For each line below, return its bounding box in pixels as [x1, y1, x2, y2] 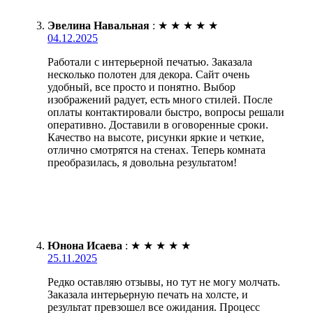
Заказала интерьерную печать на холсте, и [48, 289, 248, 301]
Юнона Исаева [48, 240, 122, 252]
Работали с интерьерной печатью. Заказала [48, 56, 252, 68]
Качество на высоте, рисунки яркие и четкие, [48, 131, 264, 144]
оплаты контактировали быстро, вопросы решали [48, 106, 284, 119]
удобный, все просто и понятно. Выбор [48, 81, 235, 94]
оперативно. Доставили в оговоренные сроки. [48, 119, 268, 131]
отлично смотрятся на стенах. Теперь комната [48, 144, 265, 156]
